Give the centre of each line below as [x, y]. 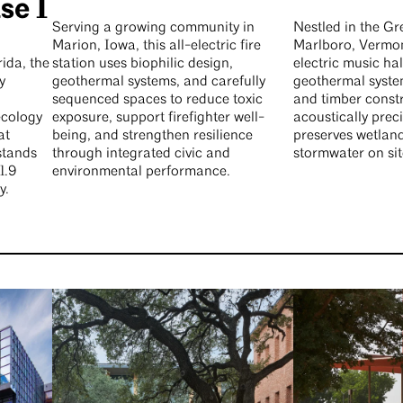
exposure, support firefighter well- [158, 118]
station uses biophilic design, [142, 64]
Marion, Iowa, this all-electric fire [156, 46]
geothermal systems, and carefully [158, 82]
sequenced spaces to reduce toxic [157, 100]
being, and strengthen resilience [152, 136]
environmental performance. [141, 172]
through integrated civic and [141, 154]
